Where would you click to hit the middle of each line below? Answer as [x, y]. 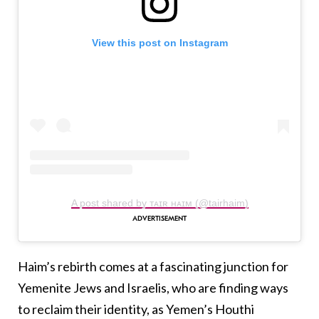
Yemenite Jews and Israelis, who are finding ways [153, 288]
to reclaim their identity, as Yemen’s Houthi [136, 309]
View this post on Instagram [159, 42]
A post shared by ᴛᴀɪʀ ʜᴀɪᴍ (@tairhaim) [159, 203]
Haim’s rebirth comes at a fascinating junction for [153, 267]
